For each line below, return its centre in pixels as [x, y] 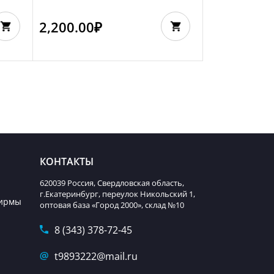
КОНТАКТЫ [67, 161]
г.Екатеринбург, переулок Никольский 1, [118, 194]
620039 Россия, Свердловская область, [112, 183]
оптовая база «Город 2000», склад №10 [112, 205]
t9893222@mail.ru [96, 256]
